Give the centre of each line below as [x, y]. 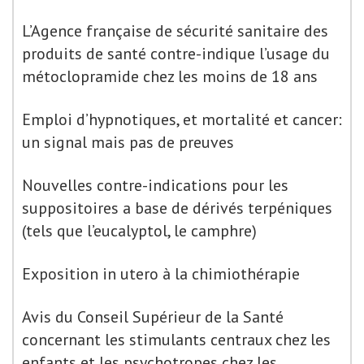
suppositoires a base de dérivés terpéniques [177, 208]
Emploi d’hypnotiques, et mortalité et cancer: [182, 119]
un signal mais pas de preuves [128, 142]
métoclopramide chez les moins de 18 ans [170, 76]
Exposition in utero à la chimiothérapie [161, 274]
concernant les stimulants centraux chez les [176, 340]
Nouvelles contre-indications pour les [155, 185]
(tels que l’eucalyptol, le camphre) [139, 231]
